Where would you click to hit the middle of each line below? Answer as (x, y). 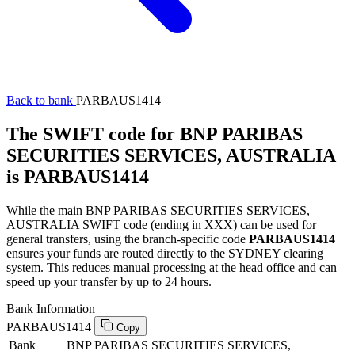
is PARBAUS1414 (78, 176)
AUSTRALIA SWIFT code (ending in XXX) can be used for (161, 224)
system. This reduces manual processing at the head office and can (172, 267)
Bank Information (51, 308)
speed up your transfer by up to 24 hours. (109, 281)
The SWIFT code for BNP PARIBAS (155, 134)
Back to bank (41, 100)
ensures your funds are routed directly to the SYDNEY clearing (165, 253)
